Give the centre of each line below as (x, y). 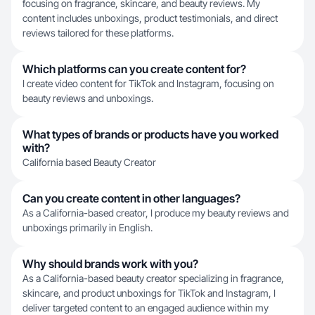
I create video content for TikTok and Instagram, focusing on (148, 83)
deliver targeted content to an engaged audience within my (146, 308)
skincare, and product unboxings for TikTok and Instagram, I (149, 293)
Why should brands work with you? (110, 264)
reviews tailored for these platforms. (98, 33)
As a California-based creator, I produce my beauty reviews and (156, 213)
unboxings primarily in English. (88, 227)
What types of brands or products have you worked (150, 134)
